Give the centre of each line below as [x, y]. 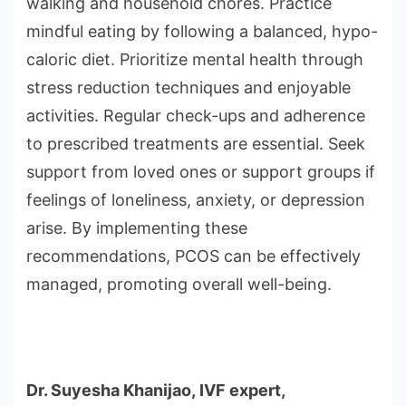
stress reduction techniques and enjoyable [188, 88]
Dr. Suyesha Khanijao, [113, 391]
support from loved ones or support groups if [201, 172]
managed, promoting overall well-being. [179, 285]
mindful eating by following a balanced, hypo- [202, 32]
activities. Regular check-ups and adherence [196, 116]
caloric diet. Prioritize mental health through [195, 60]
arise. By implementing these [137, 228]
